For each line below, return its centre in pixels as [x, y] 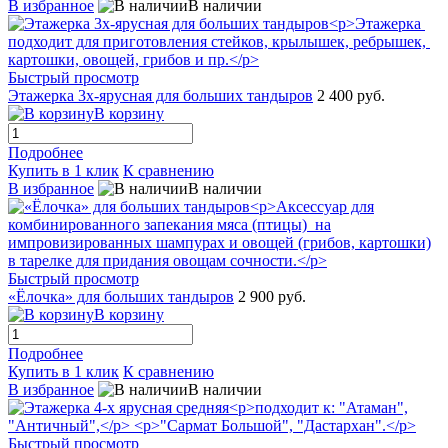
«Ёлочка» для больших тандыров [121, 297]
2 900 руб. [272, 297]
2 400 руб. [351, 96]
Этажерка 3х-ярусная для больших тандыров [160, 96]
